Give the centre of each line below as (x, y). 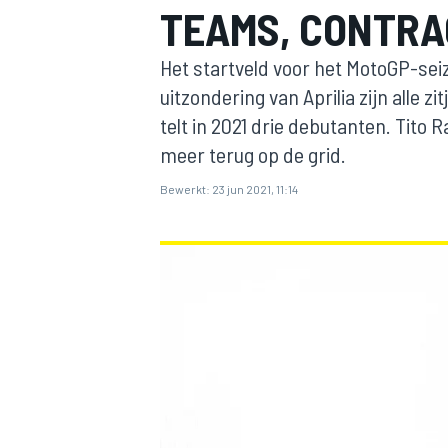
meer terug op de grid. (253, 154)
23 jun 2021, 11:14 (255, 189)
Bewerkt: (185, 189)
